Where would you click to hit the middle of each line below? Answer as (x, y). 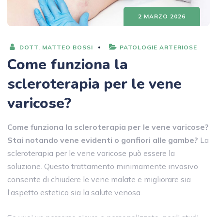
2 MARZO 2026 (162, 16)
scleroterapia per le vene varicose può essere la (91, 153)
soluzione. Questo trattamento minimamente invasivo (103, 166)
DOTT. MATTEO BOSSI (55, 47)
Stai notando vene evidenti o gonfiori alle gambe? (103, 140)
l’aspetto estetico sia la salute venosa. (75, 192)
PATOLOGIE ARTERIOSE (158, 47)
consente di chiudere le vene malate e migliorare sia (99, 179)
